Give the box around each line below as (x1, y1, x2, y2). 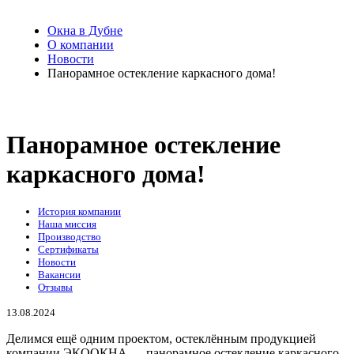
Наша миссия (38, 218, 96, 231)
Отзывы (38, 281, 73, 294)
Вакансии (38, 269, 81, 281)
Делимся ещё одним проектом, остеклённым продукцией (6, 332, 316, 346)
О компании (47, 38, 114, 51)
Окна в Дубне (47, 24, 122, 37)
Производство (38, 231, 101, 243)
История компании (38, 205, 121, 218)
